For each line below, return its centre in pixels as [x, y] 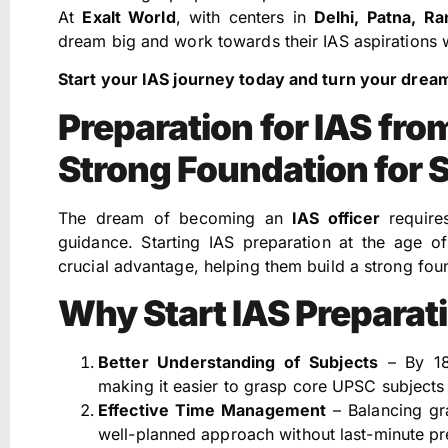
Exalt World [129, 16]
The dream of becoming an [175, 217]
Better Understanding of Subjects [238, 361]
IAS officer [336, 217]
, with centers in [244, 16]
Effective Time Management [212, 409]
